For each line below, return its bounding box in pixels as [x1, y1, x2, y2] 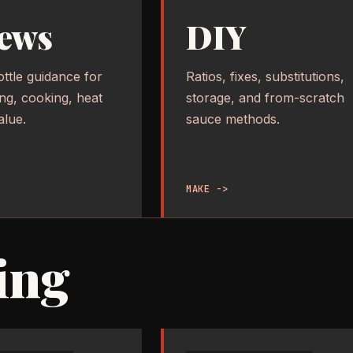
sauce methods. [186, 111, 280, 128]
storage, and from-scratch [186, 90, 344, 106]
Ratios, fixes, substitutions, [186, 69, 344, 85]
